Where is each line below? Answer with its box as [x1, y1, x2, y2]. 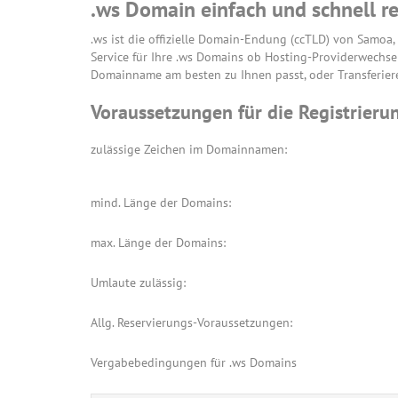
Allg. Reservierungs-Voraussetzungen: [91, 314, 292, 330]
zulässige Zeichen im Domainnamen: [91, 141, 287, 157]
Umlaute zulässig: [91, 275, 186, 291]
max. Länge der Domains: [91, 235, 226, 251]
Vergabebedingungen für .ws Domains [91, 354, 297, 370]
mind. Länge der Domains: [91, 195, 231, 211]
